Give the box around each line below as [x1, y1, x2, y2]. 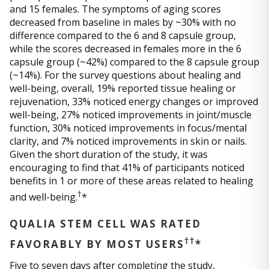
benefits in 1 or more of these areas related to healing [10, 174, 253, 188]
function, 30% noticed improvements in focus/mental [10, 121, 247, 135]
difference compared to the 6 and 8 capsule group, [10, 29, 236, 43]
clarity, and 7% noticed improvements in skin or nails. [10, 134, 247, 148]
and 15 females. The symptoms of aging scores [10, 2, 221, 16]
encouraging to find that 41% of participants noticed [10, 161, 244, 175]
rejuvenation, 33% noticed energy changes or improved [10, 95, 258, 109]
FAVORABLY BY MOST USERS [10, 237, 184, 252]
